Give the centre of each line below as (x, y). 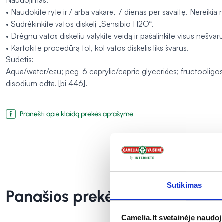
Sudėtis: (20, 60)
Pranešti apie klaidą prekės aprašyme (77, 114)
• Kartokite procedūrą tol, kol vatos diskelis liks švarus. (97, 48)
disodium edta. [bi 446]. (47, 83)
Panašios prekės (63, 196)
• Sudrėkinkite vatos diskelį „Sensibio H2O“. (80, 24)
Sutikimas (184, 185)
